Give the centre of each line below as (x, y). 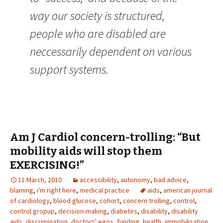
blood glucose (75, 201)
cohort (110, 201)
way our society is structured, (97, 16)
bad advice (170, 180)
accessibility (98, 180)
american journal (188, 190)
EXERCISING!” (47, 165)
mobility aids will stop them (86, 151)
